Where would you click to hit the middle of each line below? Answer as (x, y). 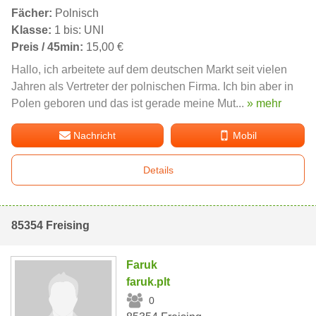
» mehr (264, 104)
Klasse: (31, 30)
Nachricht (95, 136)
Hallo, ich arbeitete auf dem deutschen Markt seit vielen (149, 70)
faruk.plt (148, 282)
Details (158, 170)
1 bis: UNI (78, 30)
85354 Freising (50, 226)
